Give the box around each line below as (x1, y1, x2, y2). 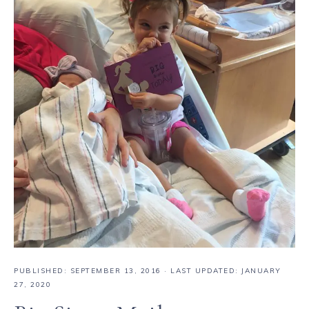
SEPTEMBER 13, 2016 (70, 266, 161, 275)
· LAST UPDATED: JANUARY (161, 266, 281, 275)
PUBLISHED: (14, 266, 70, 275)
